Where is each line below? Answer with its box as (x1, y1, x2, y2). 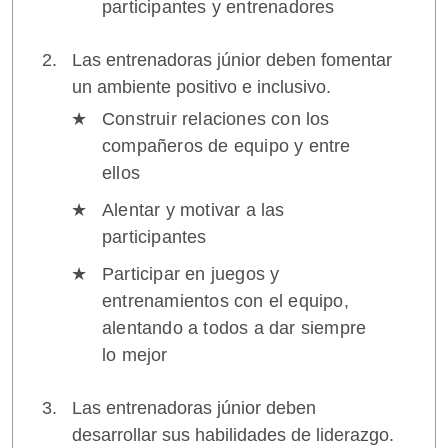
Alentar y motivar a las (102, 200, 285, 220)
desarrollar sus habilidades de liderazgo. (72, 425, 394, 445)
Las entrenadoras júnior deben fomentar (72, 50, 392, 70)
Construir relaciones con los (102, 109, 330, 129)
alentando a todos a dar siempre (102, 318, 367, 338)
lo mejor (102, 345, 168, 365)
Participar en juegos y (102, 264, 280, 284)
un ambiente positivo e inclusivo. (72, 77, 331, 97)
